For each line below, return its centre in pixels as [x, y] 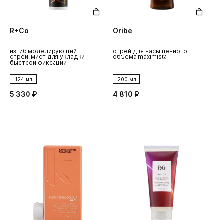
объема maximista [140, 57]
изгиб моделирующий [43, 51]
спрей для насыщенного [150, 51]
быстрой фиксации [38, 63]
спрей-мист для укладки [47, 57]
